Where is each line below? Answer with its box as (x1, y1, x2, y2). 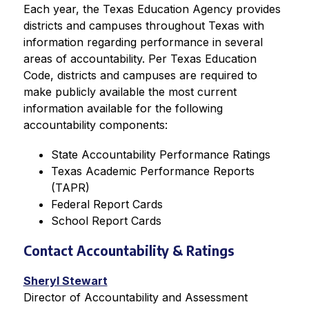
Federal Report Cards (50, 197, 163, 212)
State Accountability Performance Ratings (50, 148, 270, 162)
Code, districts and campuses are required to (23, 68, 257, 83)
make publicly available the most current (23, 85, 237, 99)
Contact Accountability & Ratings (23, 243, 235, 259)
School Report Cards (50, 214, 161, 228)
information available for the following (23, 101, 223, 116)
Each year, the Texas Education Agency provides (23, 2, 281, 17)
